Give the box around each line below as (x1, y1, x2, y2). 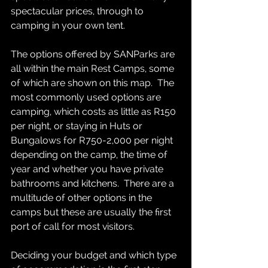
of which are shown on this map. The (11, 77, 176, 89)
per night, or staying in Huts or (11, 120, 145, 132)
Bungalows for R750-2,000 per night (11, 135, 175, 147)
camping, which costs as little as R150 (11, 106, 178, 118)
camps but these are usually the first (11, 206, 173, 218)
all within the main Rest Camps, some (11, 63, 176, 75)
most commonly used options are (11, 92, 163, 103)
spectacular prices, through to (11, 5, 146, 17)
